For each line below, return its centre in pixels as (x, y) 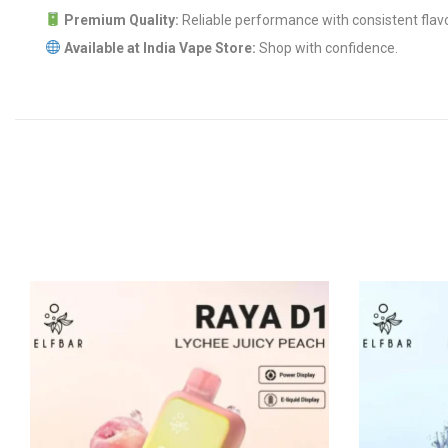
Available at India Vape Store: (159, 48)
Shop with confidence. (326, 48)
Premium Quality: (121, 20)
